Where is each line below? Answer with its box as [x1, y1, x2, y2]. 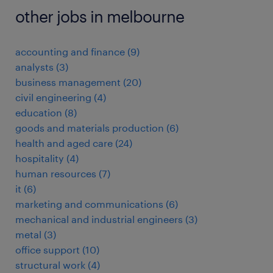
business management [15, 76, 121, 88]
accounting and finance [15, 46, 125, 58]
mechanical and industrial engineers [15, 213, 183, 225]
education [15, 107, 62, 119]
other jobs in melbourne [15, 7, 184, 26]
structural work [15, 259, 85, 271]
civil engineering [15, 91, 91, 104]
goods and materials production [15, 122, 164, 134]
